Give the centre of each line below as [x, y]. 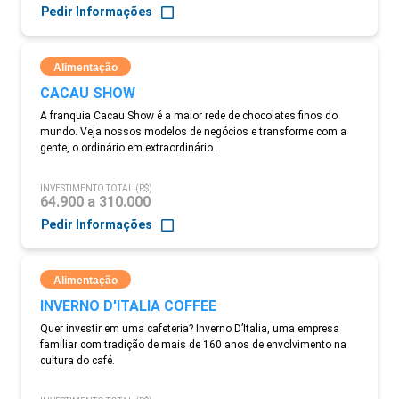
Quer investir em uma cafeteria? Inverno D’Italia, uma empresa [190, 329]
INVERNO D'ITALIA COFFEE [128, 306]
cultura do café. [77, 361]
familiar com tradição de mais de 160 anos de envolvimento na [193, 345]
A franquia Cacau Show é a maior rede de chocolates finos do [189, 116]
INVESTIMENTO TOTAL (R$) [96, 188]
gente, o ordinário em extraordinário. [128, 148]
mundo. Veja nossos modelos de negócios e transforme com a [193, 132]
